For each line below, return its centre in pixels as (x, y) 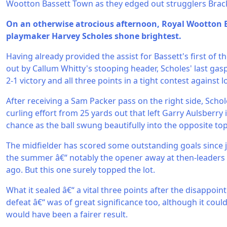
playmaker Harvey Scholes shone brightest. (94, 36)
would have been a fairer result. (67, 214)
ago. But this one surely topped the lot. (81, 170)
